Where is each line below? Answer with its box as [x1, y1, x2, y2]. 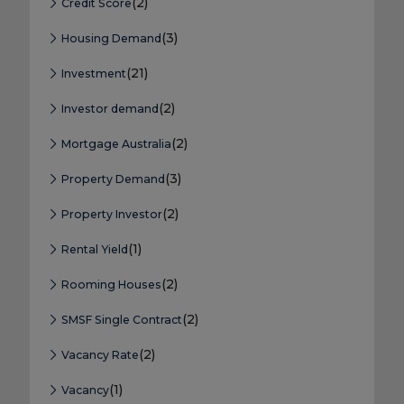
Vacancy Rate [58, 348, 139, 363]
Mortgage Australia [58, 137, 171, 151]
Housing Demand [58, 32, 161, 46]
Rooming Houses [58, 278, 161, 292]
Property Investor [58, 207, 162, 222]
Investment [58, 67, 126, 81]
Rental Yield [58, 243, 128, 257]
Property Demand [58, 172, 165, 187]
